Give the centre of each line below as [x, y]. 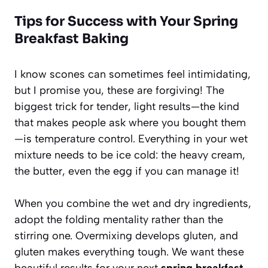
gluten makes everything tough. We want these [129, 252]
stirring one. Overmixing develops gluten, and [126, 235]
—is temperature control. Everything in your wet [131, 138]
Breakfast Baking [71, 38]
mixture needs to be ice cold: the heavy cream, [130, 155]
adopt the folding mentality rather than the [119, 219]
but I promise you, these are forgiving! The [119, 90]
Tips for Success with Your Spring [126, 21]
